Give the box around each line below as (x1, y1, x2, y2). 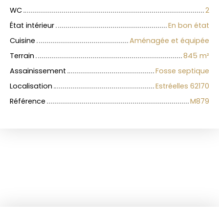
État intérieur (10, 21, 54, 31)
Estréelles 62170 (155, 81, 209, 91)
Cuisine (10, 36, 35, 46)
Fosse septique (155, 66, 209, 76)
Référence (10, 96, 45, 107)
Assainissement (10, 66, 66, 76)
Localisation (10, 81, 52, 91)
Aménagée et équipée (130, 36, 209, 46)
